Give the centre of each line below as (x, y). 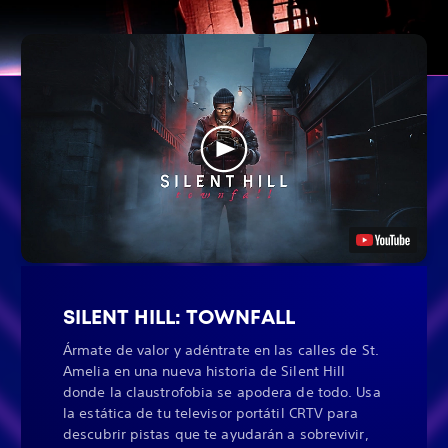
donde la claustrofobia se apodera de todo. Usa (222, 392)
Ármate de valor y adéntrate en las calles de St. (221, 350)
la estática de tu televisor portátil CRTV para (210, 413)
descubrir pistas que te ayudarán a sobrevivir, (216, 434)
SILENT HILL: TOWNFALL (179, 317)
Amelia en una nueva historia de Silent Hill (204, 371)
